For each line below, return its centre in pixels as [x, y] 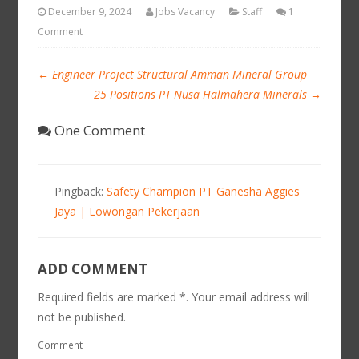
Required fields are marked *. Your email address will [174, 297]
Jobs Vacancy [186, 12]
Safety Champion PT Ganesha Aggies [204, 191]
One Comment [99, 130]
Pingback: [81, 191]
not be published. [82, 317]
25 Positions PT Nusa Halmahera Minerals [202, 94]
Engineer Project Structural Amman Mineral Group [178, 74]
